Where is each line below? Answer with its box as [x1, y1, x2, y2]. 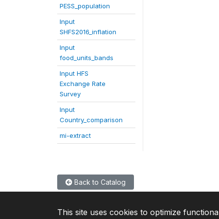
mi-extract [60, 131, 91, 139]
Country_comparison [60, 116, 123, 124]
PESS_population [60, 2, 110, 10]
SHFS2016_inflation [60, 28, 116, 36]
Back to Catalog [72, 178, 126, 186]
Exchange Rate [60, 80, 106, 88]
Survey [60, 90, 81, 98]
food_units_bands [60, 54, 113, 62]
